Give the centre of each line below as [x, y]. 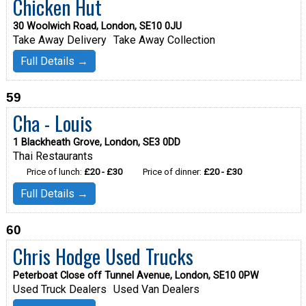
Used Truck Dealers [59, 289]
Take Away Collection [164, 40]
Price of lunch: [55, 172]
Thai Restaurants [53, 156]
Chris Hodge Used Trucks [103, 256]
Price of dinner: [173, 172]
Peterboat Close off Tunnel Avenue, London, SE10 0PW [136, 275]
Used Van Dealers [156, 289]
